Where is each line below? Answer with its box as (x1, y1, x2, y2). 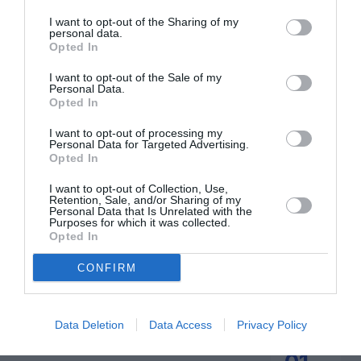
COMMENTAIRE (254, 157, 337, 171)
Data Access (148, 318, 212, 331)
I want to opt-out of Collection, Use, (49, 182, 228, 195)
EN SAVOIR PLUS (140, 238, 221, 251)
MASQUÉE (38, 173, 93, 187)
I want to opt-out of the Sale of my (49, 71, 222, 84)
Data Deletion (54, 318, 124, 331)
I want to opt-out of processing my (49, 127, 222, 139)
